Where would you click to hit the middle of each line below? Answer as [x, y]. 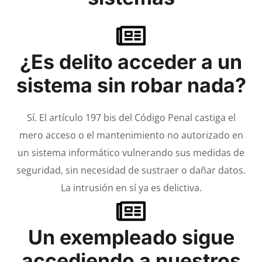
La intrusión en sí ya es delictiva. [131, 187]
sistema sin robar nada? [131, 85]
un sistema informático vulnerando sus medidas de [131, 152]
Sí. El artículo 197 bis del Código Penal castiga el [131, 117]
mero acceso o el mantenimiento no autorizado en [131, 135]
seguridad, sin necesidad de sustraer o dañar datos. [131, 170]
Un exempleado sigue [131, 237]
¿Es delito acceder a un [131, 61]
